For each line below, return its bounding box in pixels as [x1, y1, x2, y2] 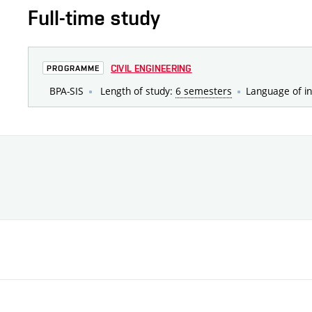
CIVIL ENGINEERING [110, 62, 192, 74]
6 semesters [175, 84, 232, 97]
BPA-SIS [49, 84, 84, 97]
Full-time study [28, 5, 160, 30]
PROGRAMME [47, 63, 100, 73]
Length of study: [97, 84, 175, 97]
